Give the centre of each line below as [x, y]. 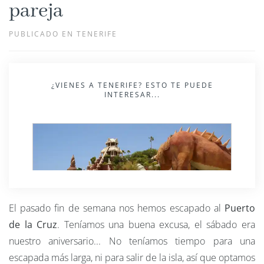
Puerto [240, 208]
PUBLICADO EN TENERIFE [63, 34]
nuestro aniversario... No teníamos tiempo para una [132, 241]
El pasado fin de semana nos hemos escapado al [117, 208]
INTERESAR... [132, 95]
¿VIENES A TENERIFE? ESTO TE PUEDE [132, 85]
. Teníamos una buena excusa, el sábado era [156, 225]
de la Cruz [33, 225]
